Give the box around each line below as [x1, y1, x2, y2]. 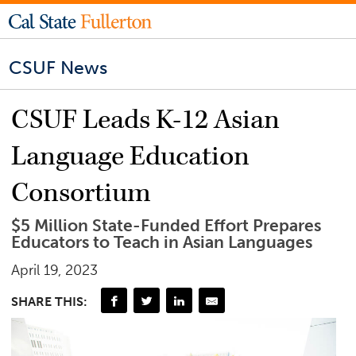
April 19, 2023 [11, 261, 99, 280]
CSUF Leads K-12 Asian [11, 103, 281, 138]
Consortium [11, 176, 152, 211]
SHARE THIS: [11, 293, 88, 309]
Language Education [11, 139, 250, 175]
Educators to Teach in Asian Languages [11, 232, 313, 253]
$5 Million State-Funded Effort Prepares [11, 215, 322, 237]
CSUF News [9, 56, 108, 79]
